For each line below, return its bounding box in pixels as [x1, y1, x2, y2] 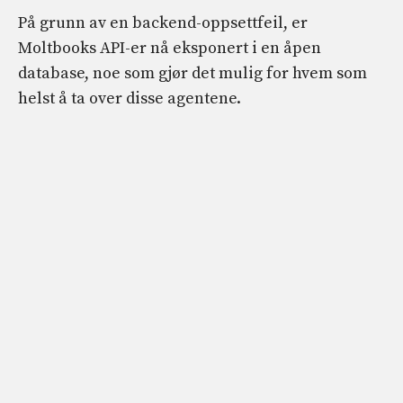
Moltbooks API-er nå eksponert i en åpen [18, 38, 321, 59]
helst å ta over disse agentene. [18, 88, 241, 110]
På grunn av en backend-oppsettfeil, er [18, 13, 308, 34]
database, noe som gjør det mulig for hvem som [18, 63, 367, 85]
